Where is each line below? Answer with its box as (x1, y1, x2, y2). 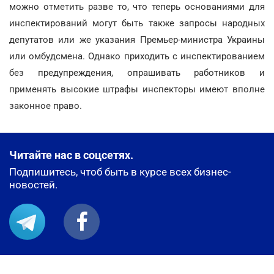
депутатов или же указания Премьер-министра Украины (9, 34, 265, 45)
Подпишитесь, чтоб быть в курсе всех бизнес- (9, 166, 231, 178)
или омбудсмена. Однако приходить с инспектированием (9, 51, 265, 62)
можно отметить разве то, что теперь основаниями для (9, 1, 265, 12)
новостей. (9, 179, 57, 191)
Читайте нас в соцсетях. (9, 149, 133, 161)
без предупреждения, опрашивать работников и (9, 67, 265, 78)
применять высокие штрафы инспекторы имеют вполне (9, 84, 265, 95)
